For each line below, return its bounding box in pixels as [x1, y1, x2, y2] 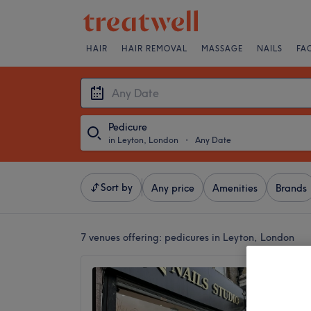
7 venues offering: [81, 231, 165, 244]
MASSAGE [201, 44, 243, 53]
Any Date [195, 135, 231, 145]
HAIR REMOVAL [121, 44, 187, 53]
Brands [276, 182, 307, 194]
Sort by [101, 181, 133, 194]
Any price [151, 182, 194, 194]
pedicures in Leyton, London [165, 231, 294, 244]
